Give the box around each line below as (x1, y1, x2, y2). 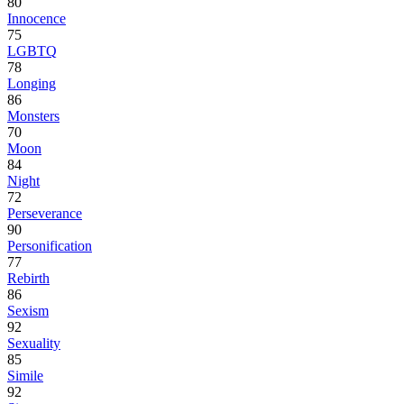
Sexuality (7, 335, 60, 352)
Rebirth (7, 271, 50, 287)
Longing (7, 76, 56, 92)
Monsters (7, 108, 60, 124)
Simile (7, 368, 43, 384)
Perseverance (7, 206, 82, 222)
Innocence (7, 11, 66, 27)
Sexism (7, 303, 49, 319)
